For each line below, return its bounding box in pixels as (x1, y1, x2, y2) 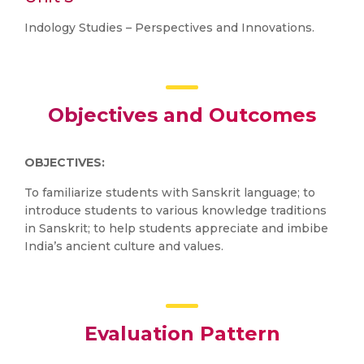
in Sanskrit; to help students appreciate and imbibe (24, 221, 328, 236)
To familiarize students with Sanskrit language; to (24, 185, 315, 200)
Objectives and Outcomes (48, 103, 316, 127)
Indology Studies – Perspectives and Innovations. (24, 20, 314, 35)
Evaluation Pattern (84, 322, 280, 345)
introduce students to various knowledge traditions (24, 203, 327, 218)
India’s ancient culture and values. (24, 239, 223, 253)
